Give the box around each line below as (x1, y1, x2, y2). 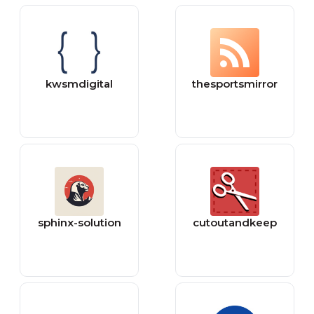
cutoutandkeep (193, 216, 277, 229)
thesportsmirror (192, 77, 278, 90)
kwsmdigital (46, 77, 113, 90)
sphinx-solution (37, 216, 121, 229)
